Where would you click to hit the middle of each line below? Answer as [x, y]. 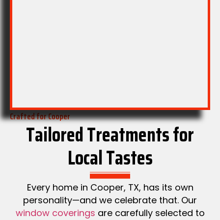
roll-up [60, 13]
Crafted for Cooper [40, 117]
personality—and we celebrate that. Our [110, 200]
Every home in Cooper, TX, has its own [110, 188]
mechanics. [60, 25]
